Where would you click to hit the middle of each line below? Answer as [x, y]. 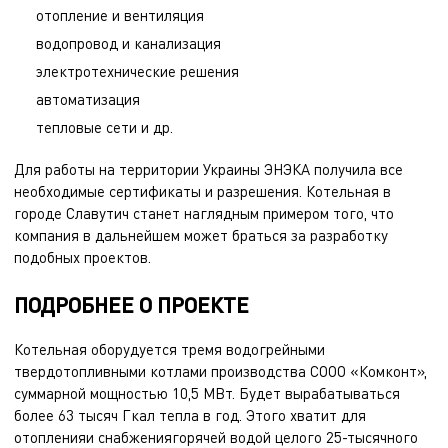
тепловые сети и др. [104, 127]
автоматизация [88, 99]
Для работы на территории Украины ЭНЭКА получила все [208, 169]
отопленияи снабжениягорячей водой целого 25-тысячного [216, 437]
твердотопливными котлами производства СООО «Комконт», [220, 371]
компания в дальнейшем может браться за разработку [201, 235]
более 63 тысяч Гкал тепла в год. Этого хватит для [190, 415]
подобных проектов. [82, 257]
